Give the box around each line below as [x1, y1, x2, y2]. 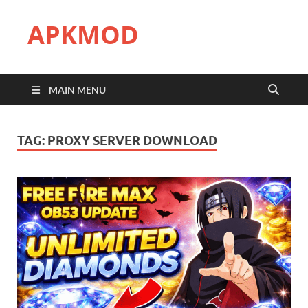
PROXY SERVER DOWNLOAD [47, 133, 217, 148]
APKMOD [27, 18, 139, 52]
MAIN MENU [49, 84, 106, 96]
